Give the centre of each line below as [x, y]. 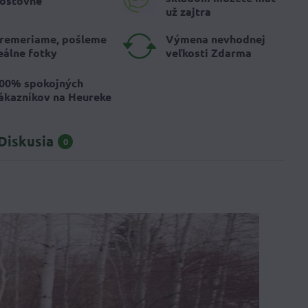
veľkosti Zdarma [208, 53]
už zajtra [188, 11]
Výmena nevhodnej [215, 39]
